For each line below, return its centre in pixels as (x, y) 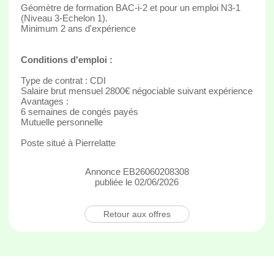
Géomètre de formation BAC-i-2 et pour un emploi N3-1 (130, 7)
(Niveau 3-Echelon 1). (64, 18)
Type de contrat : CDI (63, 80)
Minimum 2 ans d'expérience (78, 28)
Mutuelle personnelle (61, 122)
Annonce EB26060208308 (137, 171)
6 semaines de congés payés (79, 111)
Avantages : (44, 101)
